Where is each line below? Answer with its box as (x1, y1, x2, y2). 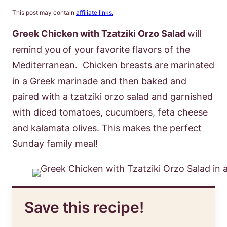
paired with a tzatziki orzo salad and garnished (12, 91, 213, 102)
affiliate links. (76, 9, 113, 16)
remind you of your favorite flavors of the (12, 44, 190, 55)
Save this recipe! (24, 198, 144, 216)
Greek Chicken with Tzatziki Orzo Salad (12, 28, 187, 39)
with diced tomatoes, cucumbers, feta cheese (12, 107, 208, 118)
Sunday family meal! (12, 138, 98, 149)
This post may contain (12, 9, 76, 16)
